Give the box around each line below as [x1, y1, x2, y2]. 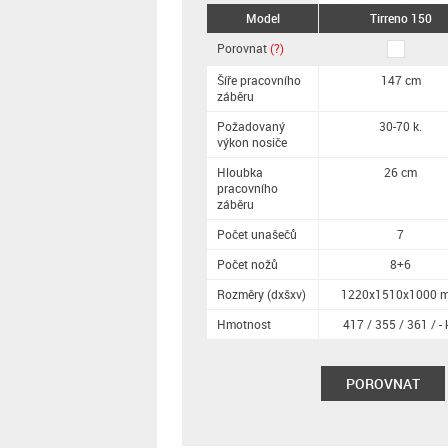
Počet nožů [217, 256, 278, 272]
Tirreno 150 [369, 10, 432, 26]
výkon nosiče [217, 134, 287, 150]
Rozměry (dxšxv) [217, 286, 306, 302]
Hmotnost [217, 316, 271, 332]
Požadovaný [217, 118, 285, 134]
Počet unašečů [217, 226, 297, 242]
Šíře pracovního [217, 72, 301, 88]
